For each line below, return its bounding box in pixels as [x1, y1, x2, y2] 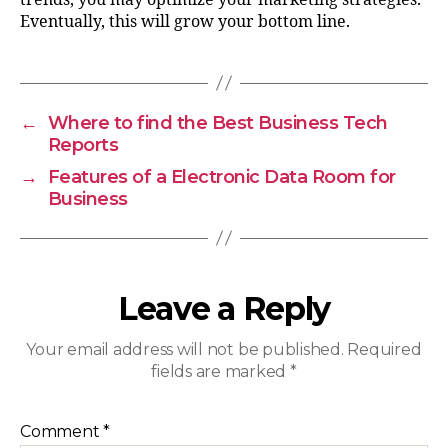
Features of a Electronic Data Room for [47, 165, 396, 188]
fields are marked [151, 361, 290, 381]
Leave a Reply [118, 288, 330, 328]
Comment [20, 421, 104, 441]
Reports [47, 133, 119, 156]
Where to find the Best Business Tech [47, 111, 388, 134]
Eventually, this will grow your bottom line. [20, 11, 350, 32]
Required [347, 339, 422, 359]
